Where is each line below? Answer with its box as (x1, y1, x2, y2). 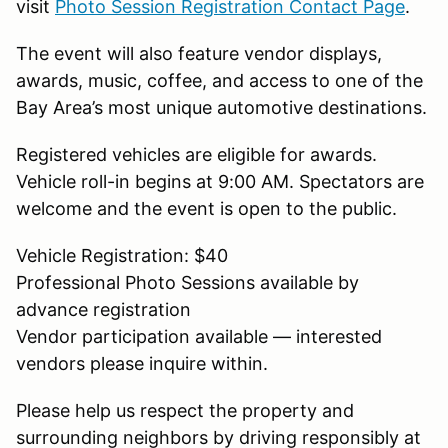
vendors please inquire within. (16, 352, 268, 374)
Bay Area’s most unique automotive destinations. (16, 96, 427, 118)
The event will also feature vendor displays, (16, 42, 382, 64)
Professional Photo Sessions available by (16, 271, 359, 293)
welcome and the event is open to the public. (16, 197, 397, 219)
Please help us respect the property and (16, 399, 354, 421)
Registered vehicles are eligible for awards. (16, 143, 377, 165)
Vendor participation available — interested (16, 325, 382, 347)
